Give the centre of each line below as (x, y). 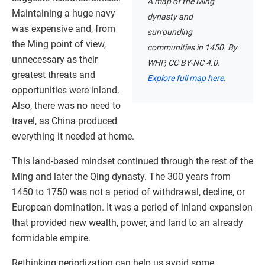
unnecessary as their (55, 60)
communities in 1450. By (192, 48)
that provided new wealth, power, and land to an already (127, 223)
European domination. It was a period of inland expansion (132, 208)
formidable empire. (51, 238)
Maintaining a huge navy (64, 14)
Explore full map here (185, 78)
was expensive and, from (64, 29)
